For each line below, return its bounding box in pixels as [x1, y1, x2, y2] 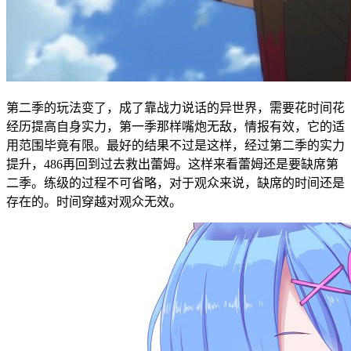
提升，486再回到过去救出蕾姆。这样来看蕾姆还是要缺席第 [6, 157, 338, 172]
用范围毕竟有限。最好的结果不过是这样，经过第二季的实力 [6, 139, 345, 153]
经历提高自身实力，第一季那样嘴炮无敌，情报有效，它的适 [6, 120, 345, 134]
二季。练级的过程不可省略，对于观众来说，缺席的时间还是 [6, 176, 345, 190]
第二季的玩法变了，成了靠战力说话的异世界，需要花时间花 [6, 101, 345, 115]
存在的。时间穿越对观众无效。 [6, 195, 182, 209]
